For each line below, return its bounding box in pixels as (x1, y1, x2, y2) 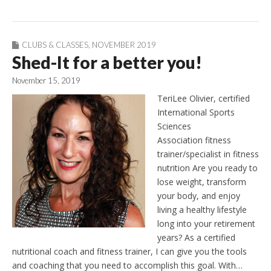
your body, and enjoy (157, 190, 240, 202)
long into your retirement (157, 218, 255, 230)
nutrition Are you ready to (157, 162, 258, 174)
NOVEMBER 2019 (92, 39, 156, 50)
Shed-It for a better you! (12, 51, 202, 73)
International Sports (157, 106, 235, 119)
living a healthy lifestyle (157, 204, 247, 216)
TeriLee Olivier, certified (157, 93, 250, 105)
